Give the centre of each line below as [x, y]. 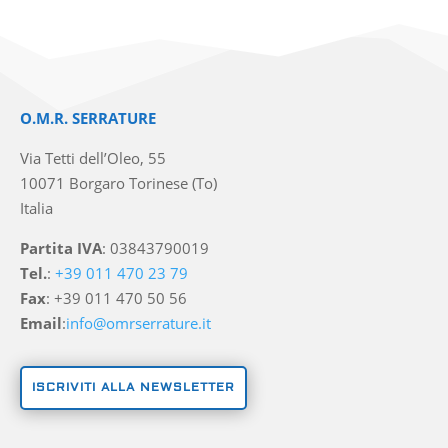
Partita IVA [61, 247]
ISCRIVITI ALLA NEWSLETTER [134, 387]
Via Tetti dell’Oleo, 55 [93, 157]
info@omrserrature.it [139, 322]
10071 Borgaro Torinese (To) [119, 182]
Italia [37, 207]
